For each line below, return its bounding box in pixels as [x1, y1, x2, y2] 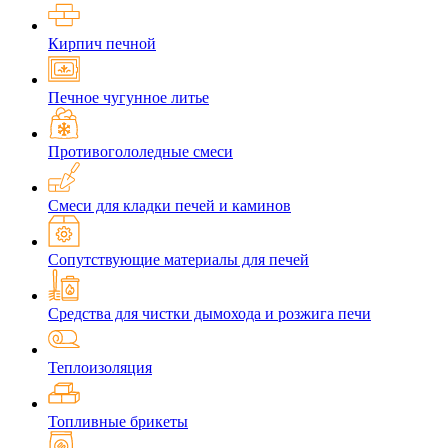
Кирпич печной [48, 35, 156, 53]
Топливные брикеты [48, 413, 188, 431]
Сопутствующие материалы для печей [48, 251, 309, 269]
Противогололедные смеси [48, 143, 233, 161]
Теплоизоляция [48, 359, 152, 377]
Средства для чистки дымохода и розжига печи [48, 305, 371, 323]
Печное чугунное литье [48, 89, 209, 107]
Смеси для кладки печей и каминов [48, 197, 291, 215]
